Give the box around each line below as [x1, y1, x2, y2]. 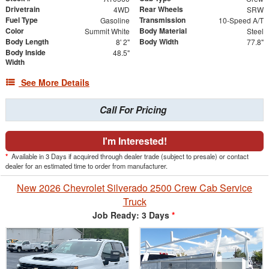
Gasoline [100, 14, 130, 25]
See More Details [21, 76, 89, 88]
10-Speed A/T [218, 14, 264, 25]
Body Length [5, 35, 49, 47]
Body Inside [5, 46, 46, 58]
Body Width [139, 35, 178, 47]
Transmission [139, 14, 186, 25]
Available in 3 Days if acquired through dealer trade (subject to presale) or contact [10, 151, 249, 161]
